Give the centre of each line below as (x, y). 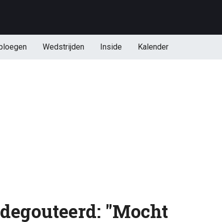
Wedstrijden (63, 47)
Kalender (153, 47)
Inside (111, 47)
